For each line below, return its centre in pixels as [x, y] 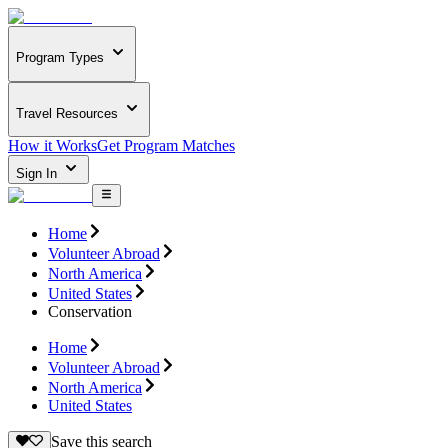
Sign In [38, 174]
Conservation [90, 311]
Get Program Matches [166, 146]
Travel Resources [67, 113]
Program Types [60, 58]
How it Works [52, 146]
